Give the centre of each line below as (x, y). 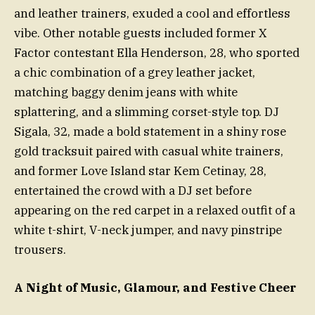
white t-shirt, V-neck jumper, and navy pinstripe (148, 230)
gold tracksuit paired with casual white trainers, (149, 152)
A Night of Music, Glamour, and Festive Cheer (155, 288)
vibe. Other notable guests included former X (140, 33)
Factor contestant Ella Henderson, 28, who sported (157, 53)
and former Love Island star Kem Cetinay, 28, (140, 171)
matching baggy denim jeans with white (126, 92)
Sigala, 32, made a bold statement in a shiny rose (150, 132)
